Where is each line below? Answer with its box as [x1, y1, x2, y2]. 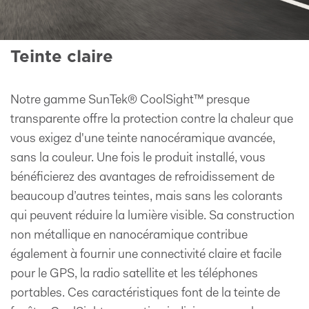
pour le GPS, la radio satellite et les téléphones [10, 268, 258, 281]
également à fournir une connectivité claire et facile [10, 249, 281, 261]
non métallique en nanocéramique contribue [10, 230, 248, 242]
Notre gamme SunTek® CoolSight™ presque [10, 94, 250, 107]
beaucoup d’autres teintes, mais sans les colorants [10, 191, 283, 203]
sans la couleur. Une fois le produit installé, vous [10, 152, 266, 165]
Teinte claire [10, 46, 113, 66]
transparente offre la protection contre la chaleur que [10, 114, 293, 126]
